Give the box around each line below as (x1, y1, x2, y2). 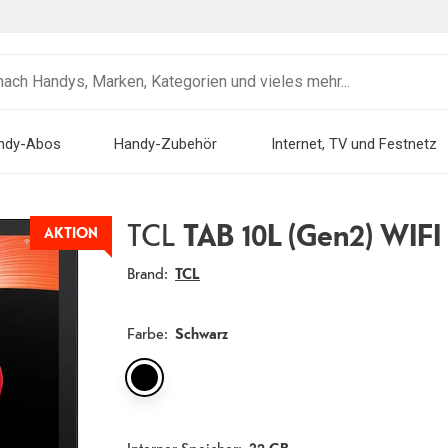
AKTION (44, 221, 98, 243)
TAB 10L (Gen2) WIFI (175, 214, 442, 255)
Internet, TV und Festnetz (271, 135, 437, 153)
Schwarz (175, 323, 229, 344)
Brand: (127, 263, 169, 283)
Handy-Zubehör (114, 135, 218, 153)
